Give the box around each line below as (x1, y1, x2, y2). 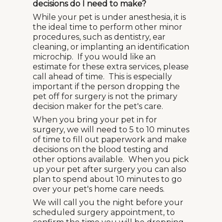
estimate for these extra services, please (33, 62, 189, 71)
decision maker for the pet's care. (33, 102, 163, 111)
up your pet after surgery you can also (33, 165, 186, 174)
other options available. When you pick (33, 155, 189, 164)
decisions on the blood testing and (33, 145, 168, 154)
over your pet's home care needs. (33, 184, 165, 194)
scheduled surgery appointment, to (33, 208, 175, 217)
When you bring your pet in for (33, 115, 157, 124)
